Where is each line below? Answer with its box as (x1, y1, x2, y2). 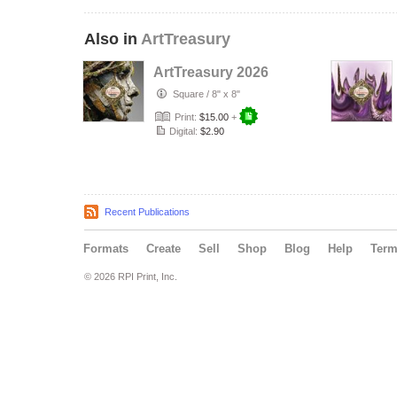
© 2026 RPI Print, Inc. (84, 271, 177, 282)
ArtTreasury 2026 (153, 65, 269, 80)
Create (146, 242, 181, 255)
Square (173, 89, 204, 99)
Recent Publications (105, 206, 190, 217)
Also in (84, 30, 141, 48)
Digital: (167, 126, 200, 136)
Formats (83, 242, 128, 255)
